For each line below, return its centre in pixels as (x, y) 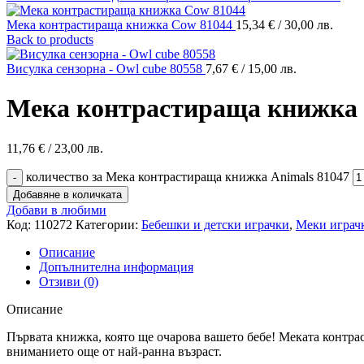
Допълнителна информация (116, 266)
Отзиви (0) (69, 281)
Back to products (50, 39)
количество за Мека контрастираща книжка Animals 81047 (188, 176)
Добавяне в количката (67, 194)
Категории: (107, 224)
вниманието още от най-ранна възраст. (114, 351)
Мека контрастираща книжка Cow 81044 (121, 25)
